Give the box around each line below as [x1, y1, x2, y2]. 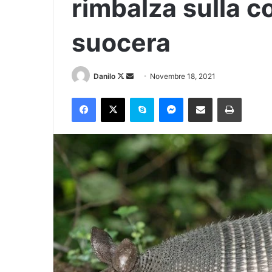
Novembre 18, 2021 [150, 72, 216, 81]
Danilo [93, 72, 115, 81]
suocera [72, 27, 171, 58]
